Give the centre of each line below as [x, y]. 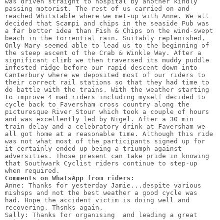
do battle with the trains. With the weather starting [107, 89]
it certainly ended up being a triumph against [93, 148]
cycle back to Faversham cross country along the [97, 104]
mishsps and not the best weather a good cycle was [101, 192]
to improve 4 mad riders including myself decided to [105, 97]
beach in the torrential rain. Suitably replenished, [105, 38]
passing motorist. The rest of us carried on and [97, 8]
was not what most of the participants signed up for [105, 141]
